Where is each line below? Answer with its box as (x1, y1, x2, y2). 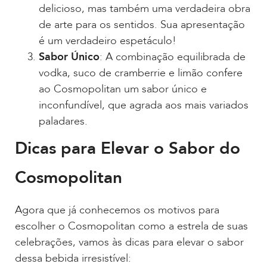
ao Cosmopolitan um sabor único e (39, 82, 207, 97)
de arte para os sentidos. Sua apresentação (39, 17, 245, 33)
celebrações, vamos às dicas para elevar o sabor (15, 235, 244, 250)
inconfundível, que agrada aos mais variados (39, 98, 249, 113)
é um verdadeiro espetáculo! (39, 33, 176, 49)
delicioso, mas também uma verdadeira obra (39, 1, 250, 17)
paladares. (39, 114, 88, 129)
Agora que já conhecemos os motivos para (15, 203, 219, 218)
